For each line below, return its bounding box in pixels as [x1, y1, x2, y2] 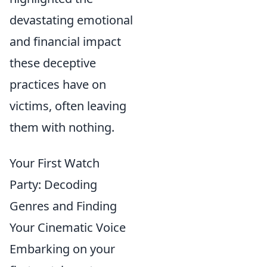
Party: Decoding [10, 176, 97, 193]
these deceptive [10, 55, 96, 71]
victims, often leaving [10, 98, 126, 114]
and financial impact [10, 33, 121, 49]
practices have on [10, 76, 106, 92]
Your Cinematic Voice [10, 219, 126, 235]
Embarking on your [10, 241, 115, 257]
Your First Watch [10, 155, 100, 171]
